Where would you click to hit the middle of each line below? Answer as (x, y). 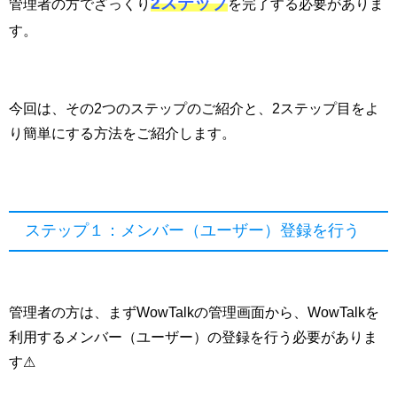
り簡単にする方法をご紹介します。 (122, 132)
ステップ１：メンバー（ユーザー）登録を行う (192, 231)
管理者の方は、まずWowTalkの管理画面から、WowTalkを (194, 312)
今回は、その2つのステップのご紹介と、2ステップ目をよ (194, 108)
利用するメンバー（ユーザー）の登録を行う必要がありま (193, 337)
